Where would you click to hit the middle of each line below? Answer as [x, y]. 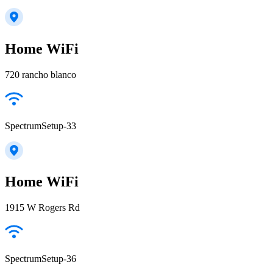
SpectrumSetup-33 [41, 126]
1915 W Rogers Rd [42, 208]
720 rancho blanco [41, 74]
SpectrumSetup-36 [41, 259]
